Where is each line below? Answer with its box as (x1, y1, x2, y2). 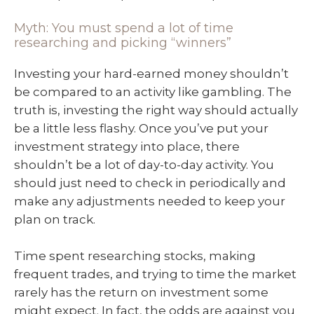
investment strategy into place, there (14, 139, 240, 154)
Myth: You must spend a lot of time (14, 20, 233, 36)
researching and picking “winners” (14, 35, 231, 51)
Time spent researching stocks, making (14, 248, 256, 263)
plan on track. (14, 212, 95, 227)
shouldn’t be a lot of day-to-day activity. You (14, 158, 274, 172)
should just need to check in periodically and (14, 176, 286, 191)
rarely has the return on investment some (14, 285, 268, 299)
